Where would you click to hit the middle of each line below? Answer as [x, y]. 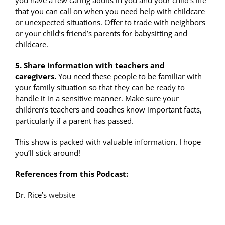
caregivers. [36, 77]
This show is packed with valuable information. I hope [108, 142]
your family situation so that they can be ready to [100, 88]
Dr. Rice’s [32, 195]
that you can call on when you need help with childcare [110, 11]
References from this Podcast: [72, 174]
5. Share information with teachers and [90, 66]
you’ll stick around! [48, 153]
